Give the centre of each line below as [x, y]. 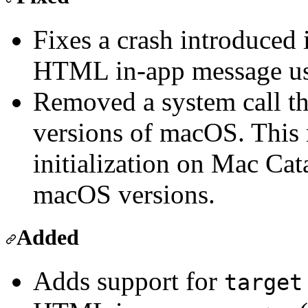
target [263, 283]
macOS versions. [124, 195]
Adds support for [129, 281]
